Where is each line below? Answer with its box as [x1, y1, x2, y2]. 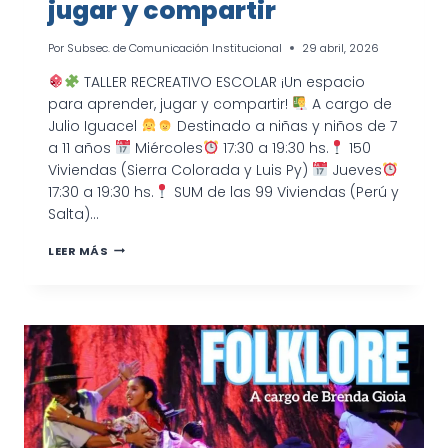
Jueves [327, 159, 382, 180]
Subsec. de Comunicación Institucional [67, 39, 283, 56]
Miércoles [130, 137, 203, 158]
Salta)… [48, 203, 99, 224]
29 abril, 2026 [302, 39, 380, 56]
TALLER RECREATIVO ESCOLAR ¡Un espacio [79, 71, 365, 92]
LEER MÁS [48, 242, 109, 259]
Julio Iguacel [48, 115, 141, 136]
